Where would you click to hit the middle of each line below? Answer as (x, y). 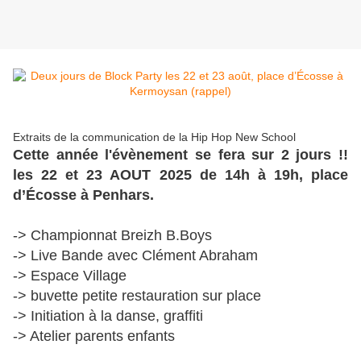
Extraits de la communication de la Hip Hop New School (154, 137)
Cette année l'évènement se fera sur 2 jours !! (180, 155)
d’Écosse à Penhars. (83, 195)
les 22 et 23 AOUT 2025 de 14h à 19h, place (180, 175)
